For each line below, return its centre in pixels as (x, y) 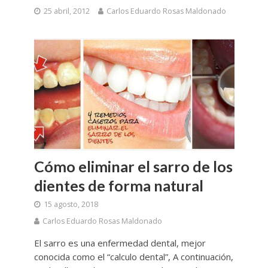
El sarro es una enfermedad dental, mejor (120, 243)
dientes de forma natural (118, 186)
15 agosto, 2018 (71, 205)
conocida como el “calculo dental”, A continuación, (133, 257)
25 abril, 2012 (66, 11)
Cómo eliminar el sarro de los (133, 167)
